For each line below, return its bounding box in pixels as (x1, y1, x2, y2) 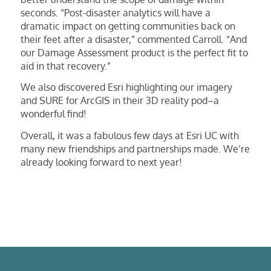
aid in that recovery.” (20, 59, 111, 72)
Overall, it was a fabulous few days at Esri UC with (20, 129, 239, 142)
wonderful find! (20, 108, 87, 120)
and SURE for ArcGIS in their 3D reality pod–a (20, 94, 219, 107)
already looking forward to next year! (20, 155, 182, 168)
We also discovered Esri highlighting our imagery (20, 81, 232, 94)
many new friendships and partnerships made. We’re (20, 142, 250, 155)
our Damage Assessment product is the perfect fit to (20, 46, 248, 59)
